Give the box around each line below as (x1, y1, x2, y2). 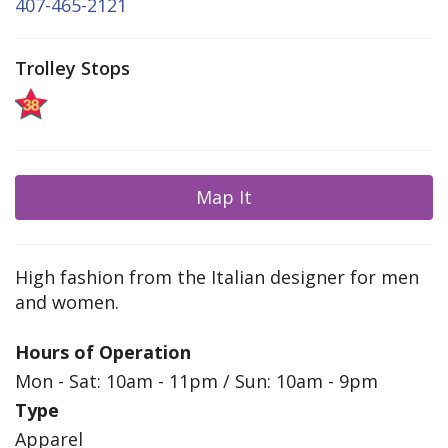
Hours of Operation (15, 340, 191, 365)
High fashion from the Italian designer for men (15, 265, 419, 290)
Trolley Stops (15, 56, 130, 81)
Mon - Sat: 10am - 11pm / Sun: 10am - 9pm (15, 369, 378, 394)
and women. (15, 290, 119, 315)
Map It (196, 185, 252, 210)
